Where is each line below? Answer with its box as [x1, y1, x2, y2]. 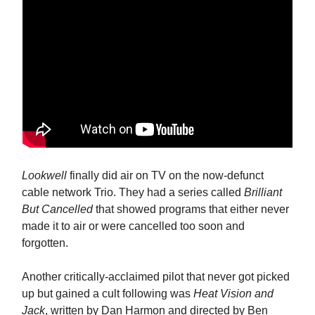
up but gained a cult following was [22, 288, 193, 300]
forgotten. [22, 237, 68, 249]
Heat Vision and [193, 288, 274, 300]
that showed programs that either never [93, 203, 289, 215]
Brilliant [244, 186, 282, 198]
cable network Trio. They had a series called [22, 186, 244, 198]
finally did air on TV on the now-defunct [67, 169, 264, 181]
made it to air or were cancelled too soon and [22, 220, 245, 232]
